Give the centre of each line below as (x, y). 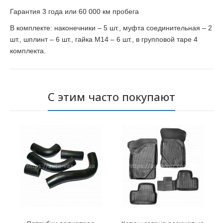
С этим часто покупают (111, 97)
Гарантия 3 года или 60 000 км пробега (74, 12)
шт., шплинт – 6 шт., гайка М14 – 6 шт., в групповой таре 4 (104, 40)
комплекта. (28, 51)
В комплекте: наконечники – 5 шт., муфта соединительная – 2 (111, 28)
